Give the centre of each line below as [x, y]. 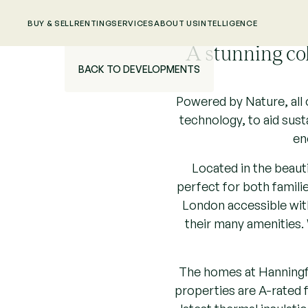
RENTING [93, 23]
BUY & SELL [51, 23]
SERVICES [133, 23]
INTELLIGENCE [228, 23]
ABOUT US [176, 23]
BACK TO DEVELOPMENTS [139, 69]
